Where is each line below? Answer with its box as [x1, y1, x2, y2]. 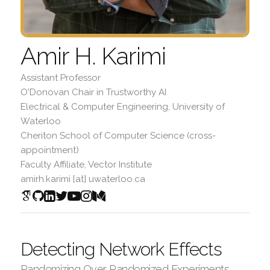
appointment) [20, 145, 79, 156]
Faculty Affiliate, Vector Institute [20, 159, 152, 171]
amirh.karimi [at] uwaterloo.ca [20, 174, 145, 185]
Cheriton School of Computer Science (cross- [20, 130, 216, 142]
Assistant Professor [20, 72, 101, 84]
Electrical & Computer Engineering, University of [20, 101, 225, 113]
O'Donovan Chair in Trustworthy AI [20, 87, 166, 98]
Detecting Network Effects [20, 239, 222, 260]
